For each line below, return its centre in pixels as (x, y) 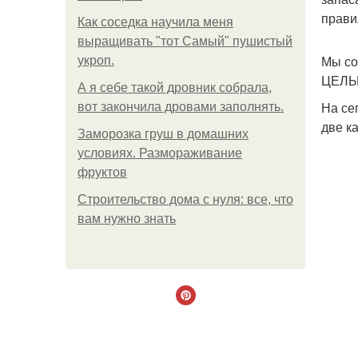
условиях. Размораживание (160, 153)
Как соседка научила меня (155, 22)
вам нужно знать (127, 219)
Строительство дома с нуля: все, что (185, 199)
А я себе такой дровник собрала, (175, 88)
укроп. (96, 60)
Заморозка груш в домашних (163, 134)
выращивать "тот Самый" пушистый (185, 41)
